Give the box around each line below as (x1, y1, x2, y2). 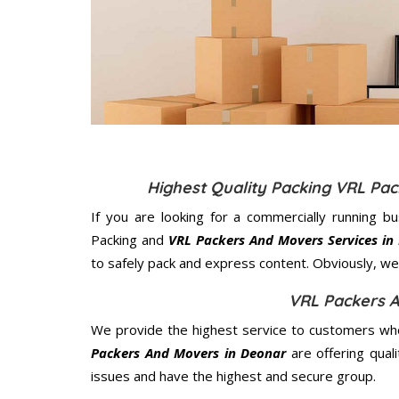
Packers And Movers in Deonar (91, 343, 287, 362)
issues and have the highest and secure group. (91, 366, 376, 385)
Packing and (91, 230, 168, 248)
